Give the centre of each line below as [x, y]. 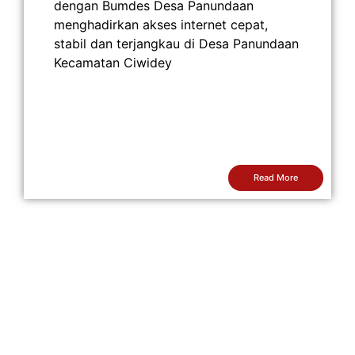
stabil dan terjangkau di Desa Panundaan [176, 44]
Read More [276, 178]
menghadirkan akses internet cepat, [161, 25]
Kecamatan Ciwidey [113, 63]
